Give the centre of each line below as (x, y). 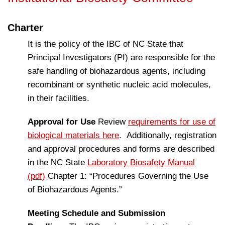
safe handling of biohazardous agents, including (117, 71)
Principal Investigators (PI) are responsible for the (121, 58)
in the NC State (58, 162)
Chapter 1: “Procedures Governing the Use (127, 176)
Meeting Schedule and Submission (96, 213)
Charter (25, 28)
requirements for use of (172, 122)
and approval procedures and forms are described (121, 149)
